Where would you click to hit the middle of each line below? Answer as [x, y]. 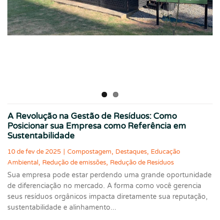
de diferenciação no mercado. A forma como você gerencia [104, 186]
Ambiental [23, 163]
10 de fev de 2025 [34, 152]
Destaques [131, 152]
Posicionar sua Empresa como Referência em [97, 126]
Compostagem [89, 152]
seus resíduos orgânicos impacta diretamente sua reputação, [108, 197]
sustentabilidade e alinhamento [59, 208]
